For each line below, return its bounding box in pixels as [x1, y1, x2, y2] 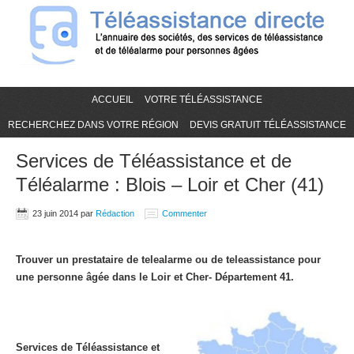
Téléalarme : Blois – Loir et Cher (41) [16, 174, 324, 195]
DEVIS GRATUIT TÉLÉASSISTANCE [190, 119, 346, 130]
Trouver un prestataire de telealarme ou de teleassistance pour [16, 254, 321, 265]
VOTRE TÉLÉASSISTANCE [145, 94, 262, 105]
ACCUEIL [92, 94, 134, 105]
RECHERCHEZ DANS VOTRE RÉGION [8, 119, 179, 130]
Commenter [162, 209, 207, 218]
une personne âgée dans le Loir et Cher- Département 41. [16, 271, 294, 283]
